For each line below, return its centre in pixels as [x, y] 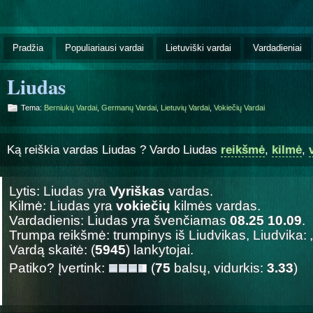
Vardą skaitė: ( [52, 249]
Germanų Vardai [129, 107]
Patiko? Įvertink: [59, 268]
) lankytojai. [160, 249]
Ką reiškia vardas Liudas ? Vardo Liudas [114, 150]
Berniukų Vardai [71, 107]
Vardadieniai [277, 48]
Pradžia [28, 48]
